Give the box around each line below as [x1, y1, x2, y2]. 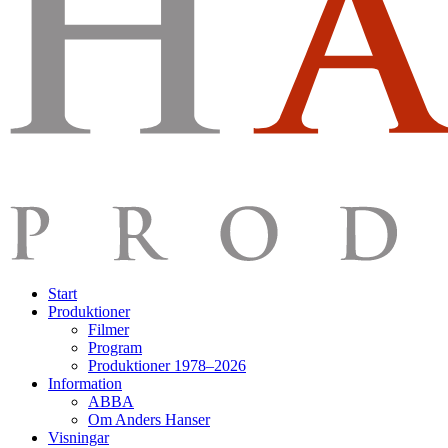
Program [88, 338, 142, 356]
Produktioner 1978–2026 [88, 356, 246, 374]
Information [48, 374, 122, 392]
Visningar [48, 428, 109, 446]
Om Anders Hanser [88, 410, 210, 428]
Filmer [88, 320, 129, 338]
